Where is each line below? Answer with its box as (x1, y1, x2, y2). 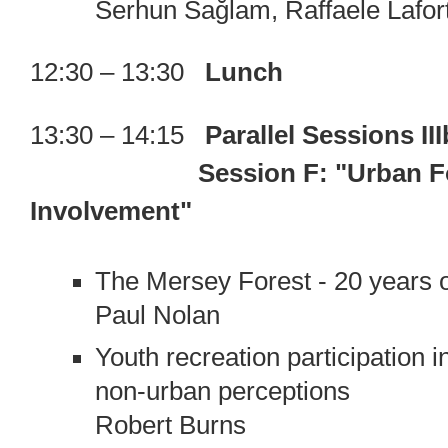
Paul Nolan (94, 300, 220, 329)
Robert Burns (94, 410, 246, 439)
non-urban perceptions (94, 376, 350, 405)
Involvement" (30, 197, 193, 226)
